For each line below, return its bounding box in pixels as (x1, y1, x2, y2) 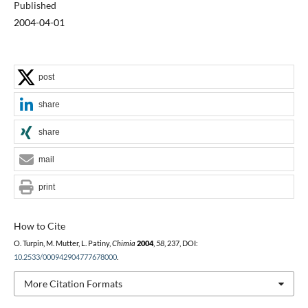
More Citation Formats (23, 277, 122, 289)
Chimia (111, 239, 135, 247)
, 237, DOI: (164, 239, 198, 247)
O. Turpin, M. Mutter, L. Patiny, (13, 239, 112, 247)
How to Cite (13, 219, 65, 232)
